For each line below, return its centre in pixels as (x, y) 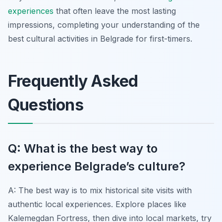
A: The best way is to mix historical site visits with (100, 190)
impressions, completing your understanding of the (104, 25)
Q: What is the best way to (83, 148)
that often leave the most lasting (115, 11)
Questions (46, 105)
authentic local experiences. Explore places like (97, 204)
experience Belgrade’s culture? (97, 166)
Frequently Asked (73, 81)
